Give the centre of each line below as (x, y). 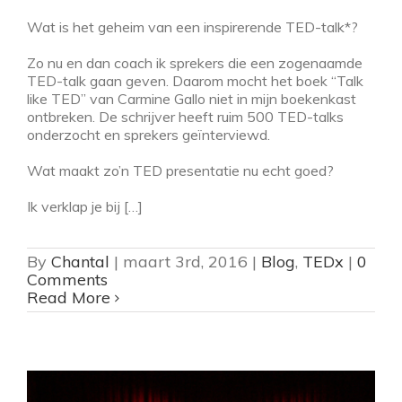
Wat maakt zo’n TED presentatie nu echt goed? (180, 171)
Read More (69, 298)
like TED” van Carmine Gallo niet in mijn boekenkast (192, 99)
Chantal (80, 262)
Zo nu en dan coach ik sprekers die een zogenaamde (195, 63)
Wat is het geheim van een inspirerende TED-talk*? (192, 27)
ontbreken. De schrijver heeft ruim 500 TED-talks (185, 117)
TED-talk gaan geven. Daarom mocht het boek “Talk (195, 81)
